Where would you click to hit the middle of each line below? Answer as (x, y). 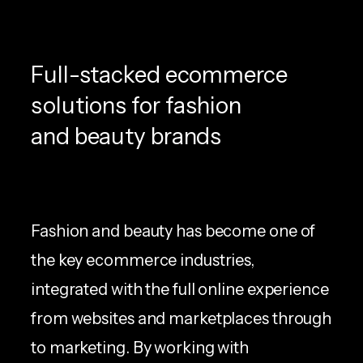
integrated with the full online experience (180, 289)
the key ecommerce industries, (143, 260)
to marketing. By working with (140, 347)
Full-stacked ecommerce (159, 74)
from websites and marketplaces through (181, 318)
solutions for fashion (136, 105)
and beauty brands (126, 136)
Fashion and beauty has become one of (173, 231)
